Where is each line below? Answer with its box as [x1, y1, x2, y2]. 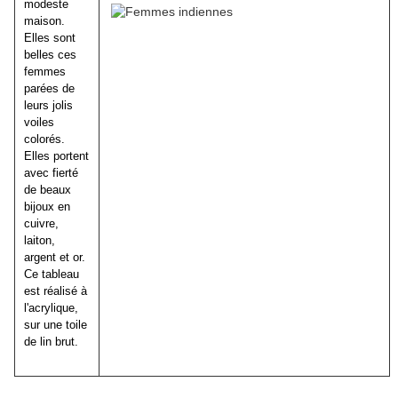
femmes [24, 65, 66, 79]
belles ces [24, 48, 76, 62]
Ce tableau [24, 267, 79, 282]
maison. [24, 14, 65, 28]
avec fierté [24, 166, 78, 180]
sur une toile [24, 318, 87, 332]
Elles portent [24, 149, 89, 163]
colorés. [24, 132, 65, 147]
